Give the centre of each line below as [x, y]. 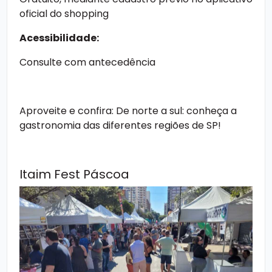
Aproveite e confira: [68, 110]
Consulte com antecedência [87, 62]
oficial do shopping [64, 13]
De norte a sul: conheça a [176, 110]
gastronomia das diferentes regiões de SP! [120, 125]
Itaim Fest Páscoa [74, 174]
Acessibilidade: [59, 38]
